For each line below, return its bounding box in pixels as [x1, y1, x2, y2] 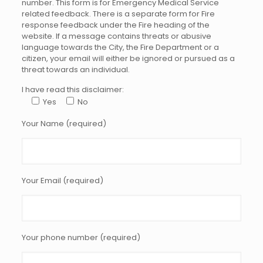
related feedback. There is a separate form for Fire [21, 8, 215, 19]
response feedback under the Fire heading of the [21, 19, 210, 31]
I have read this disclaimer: [21, 84, 124, 95]
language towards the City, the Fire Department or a [21, 42, 219, 53]
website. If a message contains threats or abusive [21, 31, 211, 42]
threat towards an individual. [21, 64, 130, 75]
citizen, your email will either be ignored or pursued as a [21, 53, 235, 64]
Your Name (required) [21, 118, 106, 129]
